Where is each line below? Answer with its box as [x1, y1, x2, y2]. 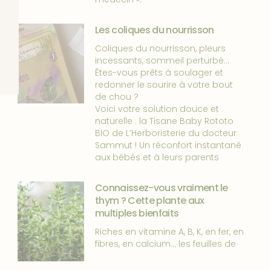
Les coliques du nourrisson [95, 23, 214, 38]
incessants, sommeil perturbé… [95, 54, 232, 67]
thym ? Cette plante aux [95, 194, 204, 208]
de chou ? [95, 91, 139, 103]
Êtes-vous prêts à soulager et [95, 67, 224, 79]
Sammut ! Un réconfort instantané [95, 139, 242, 152]
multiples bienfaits [95, 206, 179, 221]
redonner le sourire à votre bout [95, 79, 233, 91]
